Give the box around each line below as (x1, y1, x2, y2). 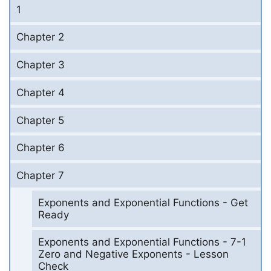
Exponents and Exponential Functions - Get (38, 196, 248, 209)
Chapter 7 (16, 169, 64, 182)
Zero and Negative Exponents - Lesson (38, 248, 229, 261)
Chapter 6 (16, 142, 65, 154)
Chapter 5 (16, 114, 64, 126)
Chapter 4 (16, 86, 65, 99)
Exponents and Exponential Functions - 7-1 (38, 236, 246, 249)
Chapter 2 (16, 31, 64, 44)
